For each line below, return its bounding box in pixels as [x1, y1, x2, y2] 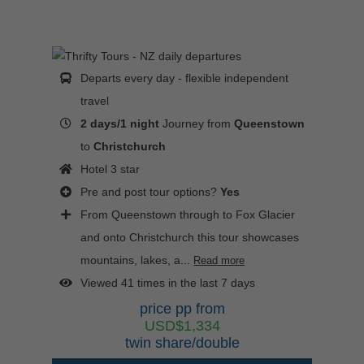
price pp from [139, 301, 225, 318]
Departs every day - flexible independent [80, 71, 289, 85]
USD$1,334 [144, 318, 220, 335]
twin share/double [124, 335, 240, 352]
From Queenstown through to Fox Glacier [80, 208, 296, 222]
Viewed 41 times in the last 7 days [80, 276, 256, 290]
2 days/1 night [80, 117, 160, 131]
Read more [193, 254, 245, 267]
